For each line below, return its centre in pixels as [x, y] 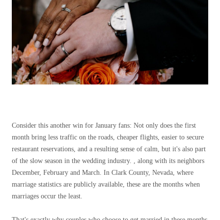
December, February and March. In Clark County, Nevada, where [103, 172]
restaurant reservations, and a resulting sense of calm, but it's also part [109, 149]
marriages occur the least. [47, 196]
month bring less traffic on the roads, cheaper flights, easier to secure [108, 137]
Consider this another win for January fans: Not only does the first [104, 125]
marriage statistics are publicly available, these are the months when [106, 184]
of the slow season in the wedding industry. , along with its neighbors [108, 161]
